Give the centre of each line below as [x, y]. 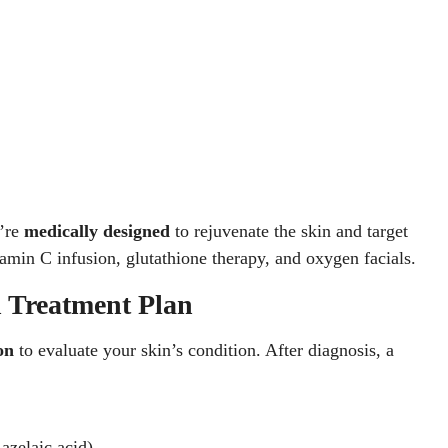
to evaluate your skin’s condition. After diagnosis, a [204, 350]
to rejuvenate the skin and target [289, 231]
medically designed [97, 231]
